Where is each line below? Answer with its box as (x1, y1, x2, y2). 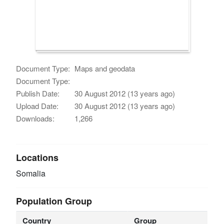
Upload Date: (16, 100, 59, 111)
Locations (16, 150, 59, 164)
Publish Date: (16, 87, 60, 98)
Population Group (16, 194, 92, 207)
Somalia (16, 167, 46, 179)
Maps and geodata (74, 62, 135, 73)
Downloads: (16, 112, 55, 123)
